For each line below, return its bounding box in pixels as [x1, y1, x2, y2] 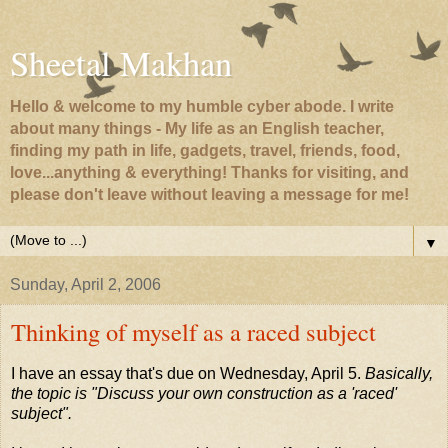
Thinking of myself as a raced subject [11, 315, 376, 348]
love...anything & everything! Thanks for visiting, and [10, 164, 409, 181]
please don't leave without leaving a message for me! [10, 186, 409, 203]
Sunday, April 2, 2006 [10, 276, 161, 293]
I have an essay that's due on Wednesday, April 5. [11, 364, 365, 382]
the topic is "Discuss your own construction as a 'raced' [11, 384, 397, 402]
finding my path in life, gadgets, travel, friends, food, [10, 142, 400, 159]
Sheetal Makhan [10, 40, 232, 86]
